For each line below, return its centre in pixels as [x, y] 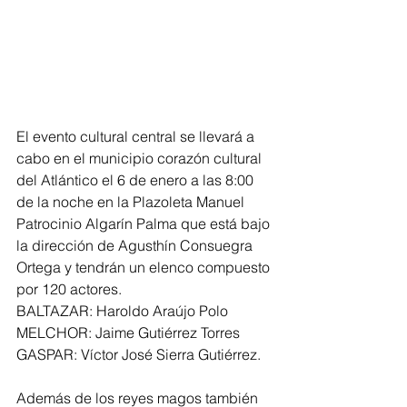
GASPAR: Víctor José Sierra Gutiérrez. [140, 355]
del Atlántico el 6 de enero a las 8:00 [137, 180]
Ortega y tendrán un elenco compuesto [145, 268]
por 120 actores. [71, 289]
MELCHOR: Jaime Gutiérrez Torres [128, 333]
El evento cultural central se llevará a [137, 137]
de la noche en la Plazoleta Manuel [132, 202]
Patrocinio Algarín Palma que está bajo [145, 224]
